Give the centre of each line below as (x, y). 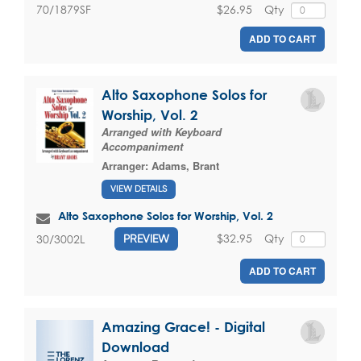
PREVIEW (146, 239)
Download (135, 347)
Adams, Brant (185, 165)
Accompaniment (142, 146)
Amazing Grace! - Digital (183, 327)
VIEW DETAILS (139, 189)
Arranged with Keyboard (162, 131)
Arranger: (127, 165)
